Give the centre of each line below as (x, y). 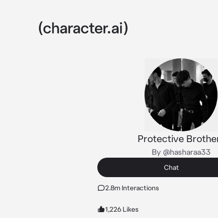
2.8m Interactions (132, 188)
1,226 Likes (122, 209)
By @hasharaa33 (181, 152)
